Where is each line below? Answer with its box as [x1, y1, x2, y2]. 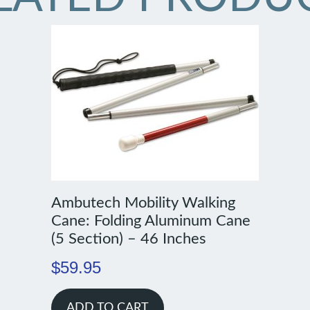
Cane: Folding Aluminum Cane [51, 213, 250, 229]
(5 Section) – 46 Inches [51, 231, 206, 247]
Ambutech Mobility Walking [51, 195, 235, 211]
